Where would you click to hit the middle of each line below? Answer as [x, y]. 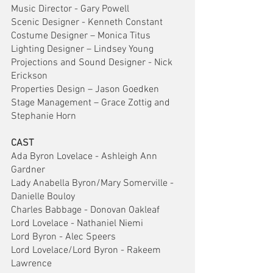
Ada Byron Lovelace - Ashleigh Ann [85, 157]
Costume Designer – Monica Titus [81, 36]
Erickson [29, 76]
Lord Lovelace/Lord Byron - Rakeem [87, 250]
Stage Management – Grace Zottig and [92, 103]
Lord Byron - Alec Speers [63, 237]
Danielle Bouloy [43, 197]
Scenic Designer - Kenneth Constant [87, 23]
